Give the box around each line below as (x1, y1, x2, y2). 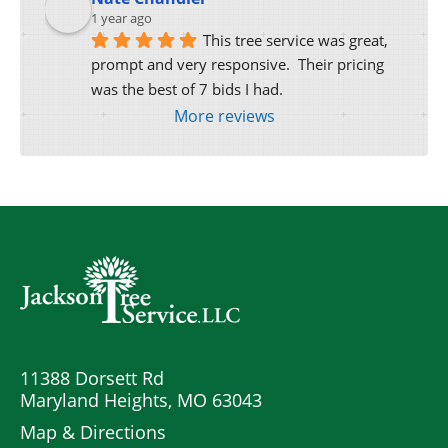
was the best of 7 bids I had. (91, 79, 283, 100)
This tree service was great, (203, 29, 388, 50)
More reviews (173, 105, 275, 128)
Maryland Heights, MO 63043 (20, 388, 262, 413)
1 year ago (91, 8, 152, 27)
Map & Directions (20, 420, 166, 445)
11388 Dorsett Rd (20, 366, 164, 391)
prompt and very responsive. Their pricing (91, 54, 384, 75)
